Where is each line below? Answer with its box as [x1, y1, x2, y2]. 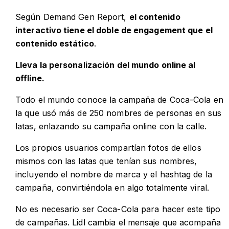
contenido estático [15, 38, 94, 49]
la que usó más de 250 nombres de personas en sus [15, 108, 221, 119]
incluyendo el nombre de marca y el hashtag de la [15, 169, 212, 180]
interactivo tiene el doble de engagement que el [15, 25, 213, 36]
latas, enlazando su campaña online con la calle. [15, 121, 207, 132]
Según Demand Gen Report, [15, 12, 129, 22]
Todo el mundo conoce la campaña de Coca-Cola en [15, 95, 223, 105]
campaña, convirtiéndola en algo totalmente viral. [15, 182, 209, 193]
